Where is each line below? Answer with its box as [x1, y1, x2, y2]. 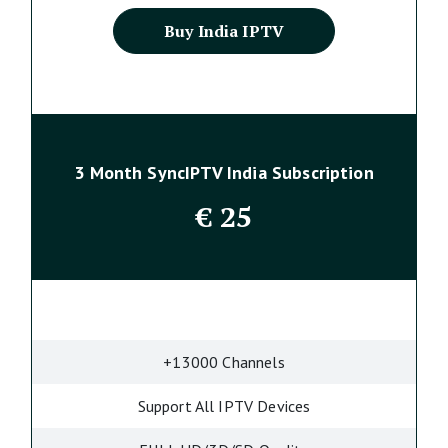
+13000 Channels [163, 352, 285, 372]
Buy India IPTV [163, 20, 285, 42]
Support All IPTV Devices [137, 396, 311, 416]
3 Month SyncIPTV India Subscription [74, 161, 374, 184]
